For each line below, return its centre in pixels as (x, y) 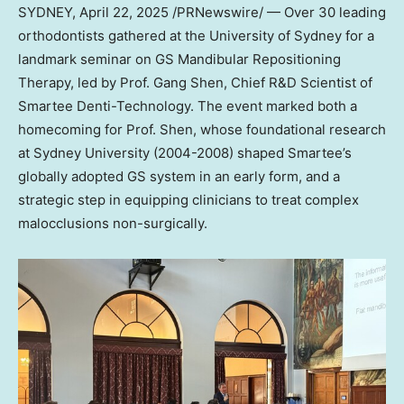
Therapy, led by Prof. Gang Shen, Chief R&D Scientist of (195, 83)
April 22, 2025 (124, 13)
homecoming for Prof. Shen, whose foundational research (202, 130)
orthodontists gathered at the (114, 36)
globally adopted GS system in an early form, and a (179, 177)
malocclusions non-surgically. (113, 224)
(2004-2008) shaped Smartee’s (251, 153)
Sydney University (92, 153)
